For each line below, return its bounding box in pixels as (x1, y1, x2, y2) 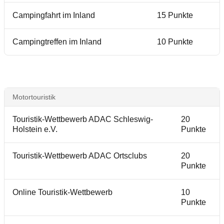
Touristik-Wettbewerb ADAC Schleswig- (12, 115, 153, 123)
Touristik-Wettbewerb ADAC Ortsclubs (12, 151, 147, 160)
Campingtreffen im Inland (12, 37, 101, 46)
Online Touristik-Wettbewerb (12, 188, 112, 196)
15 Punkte (157, 11, 193, 19)
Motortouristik (12, 93, 55, 101)
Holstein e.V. (12, 125, 57, 133)
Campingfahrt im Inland (12, 11, 95, 19)
